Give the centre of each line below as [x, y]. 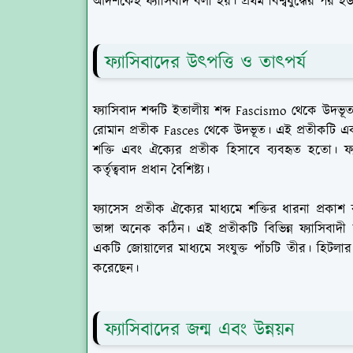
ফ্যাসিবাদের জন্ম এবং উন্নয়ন [200, 330]
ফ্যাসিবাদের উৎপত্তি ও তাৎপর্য [205, 63]
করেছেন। [116, 268]
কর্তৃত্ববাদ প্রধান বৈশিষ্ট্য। [151, 170]
